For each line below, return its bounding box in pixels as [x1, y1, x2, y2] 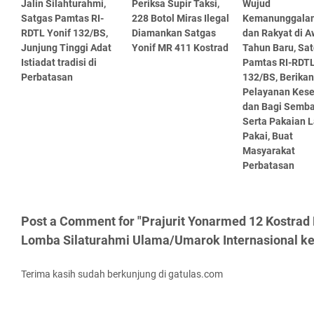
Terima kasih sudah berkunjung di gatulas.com [21, 268, 223, 280]
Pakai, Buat [242, 130, 293, 142]
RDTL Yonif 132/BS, [21, 27, 108, 39]
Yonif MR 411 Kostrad [131, 41, 228, 53]
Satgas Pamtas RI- [21, 12, 104, 24]
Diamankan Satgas [131, 27, 216, 39]
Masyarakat [242, 144, 295, 156]
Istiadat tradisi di [21, 56, 97, 68]
